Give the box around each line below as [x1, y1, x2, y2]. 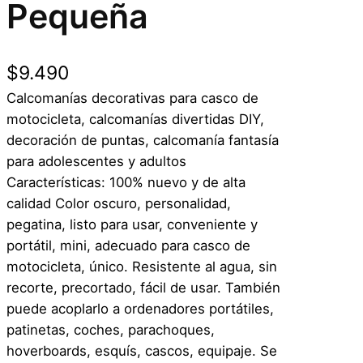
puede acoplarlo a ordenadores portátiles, [6, 300, 274, 317]
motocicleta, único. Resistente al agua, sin [6, 258, 277, 275]
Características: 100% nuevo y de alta [6, 173, 246, 190]
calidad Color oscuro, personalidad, [6, 194, 231, 211]
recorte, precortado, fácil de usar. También [6, 279, 280, 296]
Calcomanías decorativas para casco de [6, 89, 258, 106]
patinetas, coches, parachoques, [6, 321, 215, 338]
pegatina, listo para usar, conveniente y [6, 216, 258, 233]
